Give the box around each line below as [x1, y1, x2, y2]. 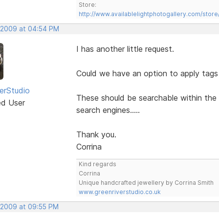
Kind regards [78, 160, 116, 168]
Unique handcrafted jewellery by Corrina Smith [78, 178, 214, 186]
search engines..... [76, 105, 140, 115]
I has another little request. [76, 44, 174, 54]
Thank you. [76, 129, 116, 139]
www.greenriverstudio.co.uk [78, 188, 161, 196]
